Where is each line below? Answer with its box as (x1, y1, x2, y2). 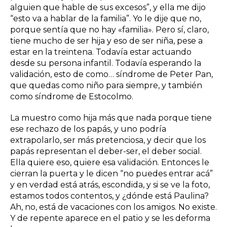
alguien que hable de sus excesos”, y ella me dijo (10, 2, 206, 12)
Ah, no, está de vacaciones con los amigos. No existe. (10, 202, 217, 212)
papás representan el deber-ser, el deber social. (10, 146, 202, 156)
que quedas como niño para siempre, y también (10, 80, 202, 90)
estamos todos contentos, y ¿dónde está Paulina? (10, 191, 209, 201)
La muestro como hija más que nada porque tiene (10, 112, 212, 123)
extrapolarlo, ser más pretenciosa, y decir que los (10, 135, 206, 145)
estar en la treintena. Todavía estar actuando (10, 47, 192, 57)
